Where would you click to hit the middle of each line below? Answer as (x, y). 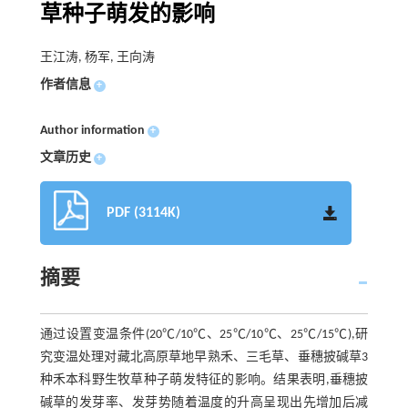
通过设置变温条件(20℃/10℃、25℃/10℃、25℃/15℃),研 (204, 335)
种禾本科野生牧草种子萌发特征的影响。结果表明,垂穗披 (204, 380)
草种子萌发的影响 (127, 15)
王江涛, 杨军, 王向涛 (97, 58)
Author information (92, 131)
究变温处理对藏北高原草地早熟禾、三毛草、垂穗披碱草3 (204, 357)
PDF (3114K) (143, 213)
